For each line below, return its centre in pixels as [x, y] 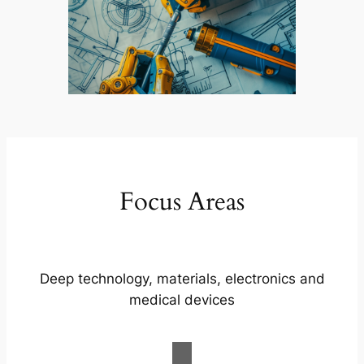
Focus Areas [182, 202]
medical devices [182, 299]
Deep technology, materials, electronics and [182, 278]
